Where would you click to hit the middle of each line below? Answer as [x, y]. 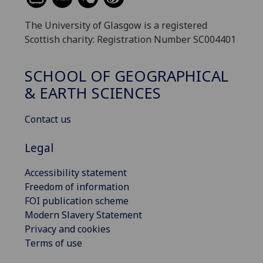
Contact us [48, 119]
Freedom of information [77, 186]
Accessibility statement [76, 172]
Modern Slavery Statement [83, 215]
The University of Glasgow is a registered [116, 25]
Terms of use [53, 243]
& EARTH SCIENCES [93, 93]
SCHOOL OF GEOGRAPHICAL [127, 76]
